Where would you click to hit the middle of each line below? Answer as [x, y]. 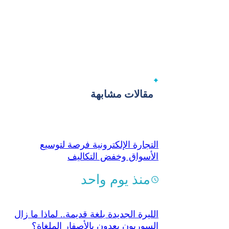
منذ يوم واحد [116, 179]
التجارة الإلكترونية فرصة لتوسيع [99, 144]
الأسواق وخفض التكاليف [113, 156]
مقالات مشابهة [122, 94]
